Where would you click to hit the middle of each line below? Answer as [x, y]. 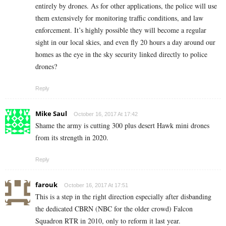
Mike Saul [51, 114]
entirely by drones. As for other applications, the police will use [126, 6]
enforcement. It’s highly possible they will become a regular [121, 30]
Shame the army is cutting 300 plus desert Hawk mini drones [122, 126]
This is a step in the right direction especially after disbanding [123, 197]
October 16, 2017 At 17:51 [96, 185]
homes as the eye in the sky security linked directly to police [121, 54]
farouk [46, 185]
